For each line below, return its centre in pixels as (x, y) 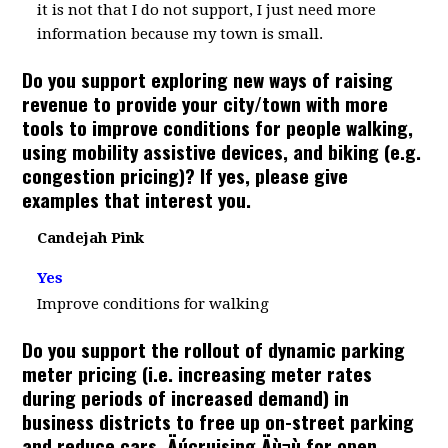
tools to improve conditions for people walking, (218, 127)
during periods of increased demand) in (186, 397)
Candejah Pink (91, 238)
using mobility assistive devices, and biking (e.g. (222, 151)
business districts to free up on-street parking (218, 421)
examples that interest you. (137, 199)
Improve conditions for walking (153, 304)
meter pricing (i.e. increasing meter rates (197, 373)
